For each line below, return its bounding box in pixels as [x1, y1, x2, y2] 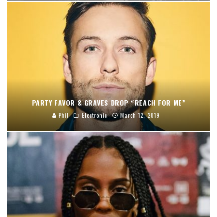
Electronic [81, 111, 108, 119]
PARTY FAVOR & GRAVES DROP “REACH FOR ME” [31, 97, 186, 108]
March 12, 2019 [120, 111, 160, 119]
